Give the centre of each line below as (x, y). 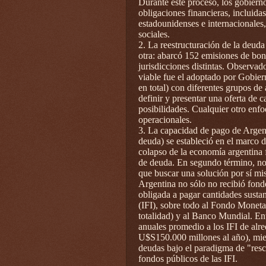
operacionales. (165, 119)
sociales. (154, 34)
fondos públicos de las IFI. (188, 258)
